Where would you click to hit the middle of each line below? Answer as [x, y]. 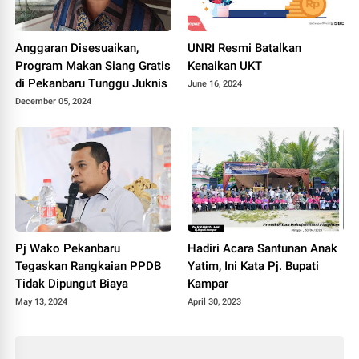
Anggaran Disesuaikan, [77, 48]
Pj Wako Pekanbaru [68, 248]
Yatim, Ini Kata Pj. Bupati [253, 266]
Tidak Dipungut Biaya [72, 283]
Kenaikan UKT [225, 65]
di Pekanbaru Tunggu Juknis [92, 83]
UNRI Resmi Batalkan [244, 48]
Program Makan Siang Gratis [93, 65]
